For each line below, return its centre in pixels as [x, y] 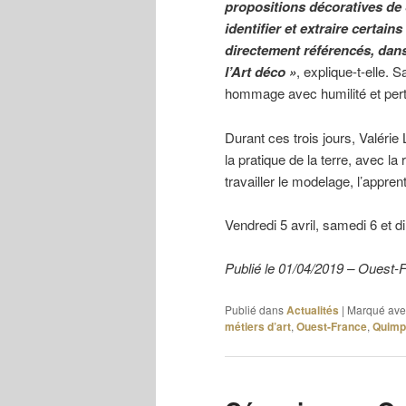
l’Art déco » [261, 72]
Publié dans [254, 309]
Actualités [313, 309]
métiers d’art [258, 326]
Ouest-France [332, 326]
